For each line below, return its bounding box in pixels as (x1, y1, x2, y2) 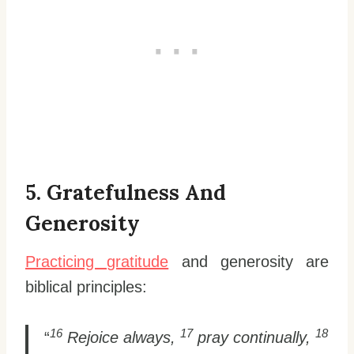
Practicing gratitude (25, 253, 169, 271)
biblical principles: (25, 278, 147, 296)
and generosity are (168, 253, 329, 271)
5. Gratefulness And (25, 179, 226, 206)
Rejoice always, (62, 329, 180, 347)
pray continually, (193, 329, 315, 347)
